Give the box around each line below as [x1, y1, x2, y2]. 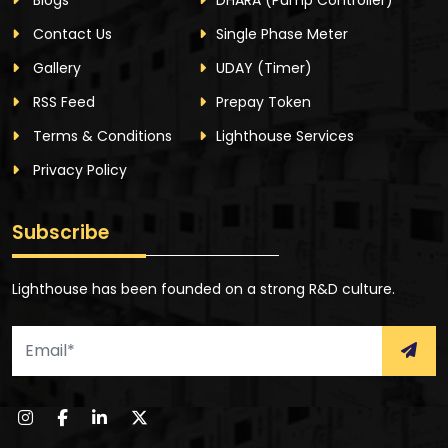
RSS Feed [29, 91, 95, 112]
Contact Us [29, 23, 112, 44]
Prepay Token [215, 91, 311, 112]
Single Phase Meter [215, 23, 348, 44]
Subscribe [12, 218, 109, 246]
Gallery [29, 57, 81, 78]
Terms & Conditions [29, 125, 172, 146]
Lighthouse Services [215, 125, 354, 146]
